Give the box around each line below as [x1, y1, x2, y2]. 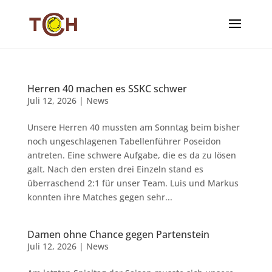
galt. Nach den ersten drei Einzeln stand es [27, 163, 203, 175]
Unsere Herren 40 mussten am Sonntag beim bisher [27, 121, 240, 133]
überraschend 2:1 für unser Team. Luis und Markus [27, 177, 239, 189]
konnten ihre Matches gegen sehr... [27, 191, 172, 203]
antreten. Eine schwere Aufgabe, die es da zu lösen [27, 149, 236, 161]
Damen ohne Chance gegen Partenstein [27, 228, 209, 241]
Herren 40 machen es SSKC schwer [27, 82, 187, 95]
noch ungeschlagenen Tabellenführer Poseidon [27, 135, 221, 147]
